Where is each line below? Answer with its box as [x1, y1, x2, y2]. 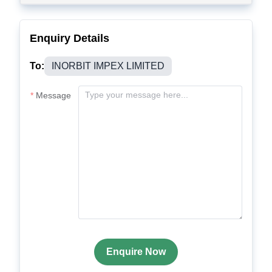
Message [36, 90, 71, 100]
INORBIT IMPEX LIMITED [52, 61, 165, 71]
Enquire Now [106, 246, 166, 257]
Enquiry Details [30, 32, 109, 44]
